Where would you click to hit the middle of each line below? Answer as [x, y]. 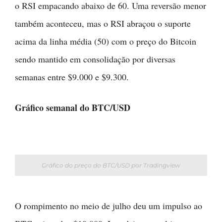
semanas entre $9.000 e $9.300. [72, 77]
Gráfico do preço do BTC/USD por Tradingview [111, 165]
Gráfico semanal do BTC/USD [73, 107]
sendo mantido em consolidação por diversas [95, 59]
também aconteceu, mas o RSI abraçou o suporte [103, 23]
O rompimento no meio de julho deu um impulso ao [109, 205]
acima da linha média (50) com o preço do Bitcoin [106, 41]
